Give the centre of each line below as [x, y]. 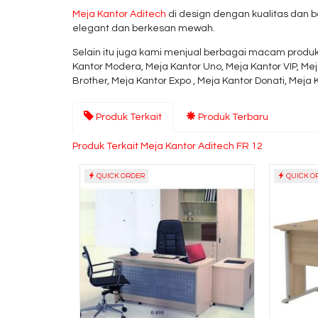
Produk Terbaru [232, 117]
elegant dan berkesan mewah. [144, 28]
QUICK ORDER [120, 176]
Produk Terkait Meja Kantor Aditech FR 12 [168, 146]
